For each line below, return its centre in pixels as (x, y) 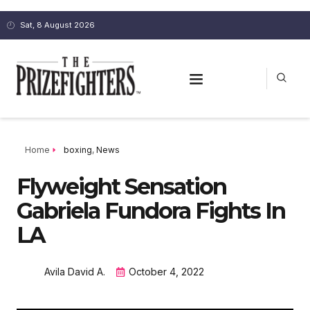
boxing (78, 150)
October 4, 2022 (166, 272)
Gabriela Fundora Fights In (151, 211)
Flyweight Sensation (121, 187)
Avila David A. (75, 271)
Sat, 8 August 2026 (57, 25)
